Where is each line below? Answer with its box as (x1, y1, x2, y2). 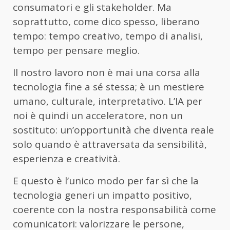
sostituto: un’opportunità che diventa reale (13, 123, 214, 137)
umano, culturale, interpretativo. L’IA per (13, 94, 202, 108)
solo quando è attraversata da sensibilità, (13, 138, 207, 151)
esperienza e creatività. (13, 152, 120, 166)
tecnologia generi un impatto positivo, (13, 188, 192, 202)
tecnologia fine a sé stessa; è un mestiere (13, 80, 204, 94)
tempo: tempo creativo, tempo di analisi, (13, 29, 203, 43)
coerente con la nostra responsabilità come (13, 203, 216, 217)
